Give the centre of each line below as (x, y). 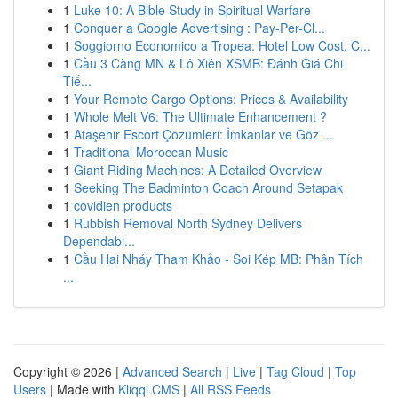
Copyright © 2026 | (68, 371)
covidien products (123, 205)
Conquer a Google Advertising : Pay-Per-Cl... (199, 28)
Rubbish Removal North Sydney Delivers (188, 223)
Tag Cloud (295, 371)
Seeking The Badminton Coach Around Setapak (208, 187)
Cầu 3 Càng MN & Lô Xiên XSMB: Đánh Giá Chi (208, 63)
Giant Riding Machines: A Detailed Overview (198, 170)
